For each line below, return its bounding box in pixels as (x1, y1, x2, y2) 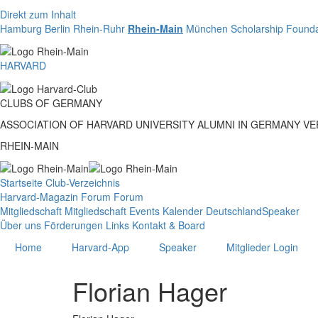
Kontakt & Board (132, 217, 205, 232)
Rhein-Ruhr (73, 21, 125, 35)
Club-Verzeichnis (45, 175, 120, 190)
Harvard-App (72, 239, 129, 254)
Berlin (45, 21, 70, 35)
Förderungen (44, 217, 103, 232)
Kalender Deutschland (163, 203, 262, 218)
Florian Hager (72, 272, 227, 309)
